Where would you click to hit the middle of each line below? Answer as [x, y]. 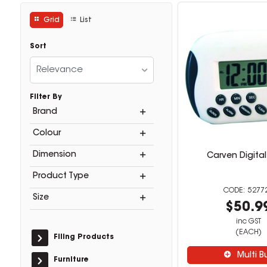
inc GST [248, 222]
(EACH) [248, 232]
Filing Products [83, 237]
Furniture [71, 260]
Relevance [59, 70]
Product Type [60, 176]
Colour [46, 133]
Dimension [54, 155]
